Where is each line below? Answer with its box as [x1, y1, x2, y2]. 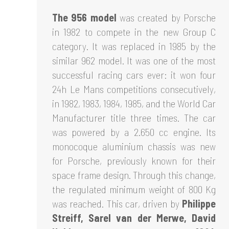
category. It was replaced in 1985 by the [52, 39, 216, 52]
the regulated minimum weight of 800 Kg [52, 182, 216, 195]
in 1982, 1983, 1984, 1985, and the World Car [52, 97, 216, 109]
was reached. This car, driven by [52, 197, 182, 210]
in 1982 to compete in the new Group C [52, 25, 216, 38]
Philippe [182, 197, 216, 210]
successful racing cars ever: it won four [52, 68, 216, 81]
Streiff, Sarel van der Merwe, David [52, 211, 216, 224]
